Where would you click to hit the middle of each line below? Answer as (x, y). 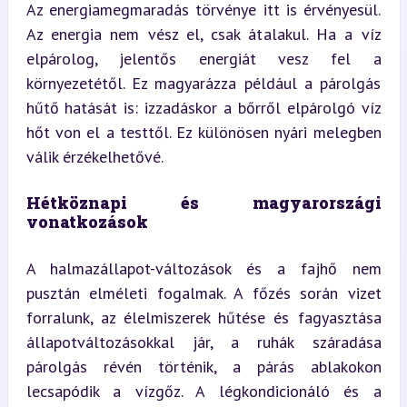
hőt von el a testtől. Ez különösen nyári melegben (203, 132)
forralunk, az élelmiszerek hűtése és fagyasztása (203, 317)
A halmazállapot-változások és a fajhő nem (203, 268)
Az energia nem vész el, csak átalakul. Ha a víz (203, 34)
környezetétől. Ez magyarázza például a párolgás (203, 83)
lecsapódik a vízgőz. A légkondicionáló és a (203, 391)
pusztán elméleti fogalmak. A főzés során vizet (203, 293)
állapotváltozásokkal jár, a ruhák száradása (203, 342)
